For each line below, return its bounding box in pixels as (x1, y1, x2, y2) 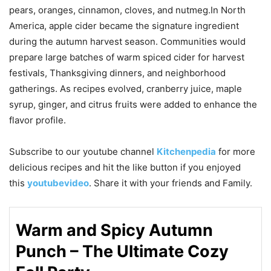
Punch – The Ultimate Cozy (16, 241, 229, 262)
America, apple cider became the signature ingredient (9, 20, 239, 32)
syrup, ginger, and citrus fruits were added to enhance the (9, 99, 257, 111)
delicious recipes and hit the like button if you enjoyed (9, 162, 241, 174)
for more (216, 146, 255, 158)
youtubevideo (27, 177, 89, 189)
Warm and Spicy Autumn (16, 220, 213, 241)
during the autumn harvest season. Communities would (9, 36, 246, 48)
